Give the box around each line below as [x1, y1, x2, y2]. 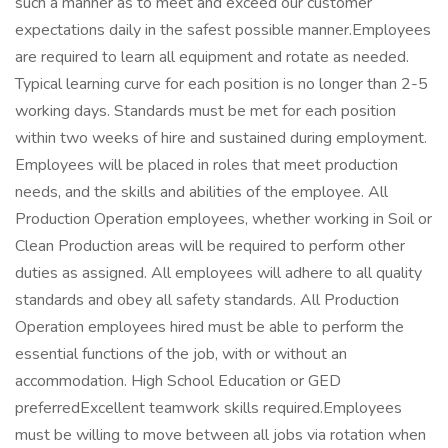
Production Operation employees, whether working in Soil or [15, 208, 432, 230]
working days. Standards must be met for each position [15, 100, 396, 122]
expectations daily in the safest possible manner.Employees [15, 19, 431, 41]
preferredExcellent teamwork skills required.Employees [15, 397, 402, 419]
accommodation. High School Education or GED [15, 370, 341, 392]
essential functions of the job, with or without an [15, 343, 347, 365]
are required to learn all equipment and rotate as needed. [15, 46, 409, 68]
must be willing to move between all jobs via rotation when [15, 424, 426, 446]
